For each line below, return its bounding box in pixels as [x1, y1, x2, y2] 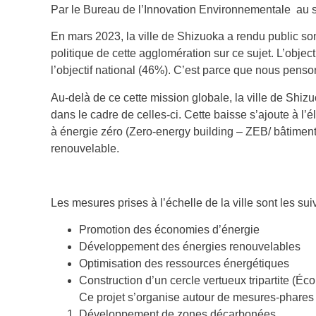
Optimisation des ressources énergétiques [79, 257, 289, 269]
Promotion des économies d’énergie [79, 223, 260, 236]
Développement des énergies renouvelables [79, 240, 300, 253]
